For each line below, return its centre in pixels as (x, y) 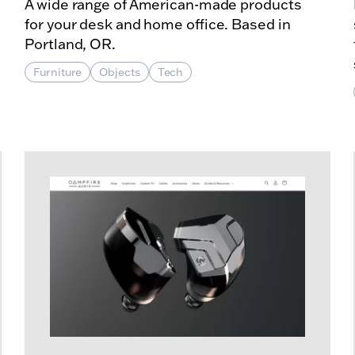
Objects (120, 72)
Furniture (58, 72)
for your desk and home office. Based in (158, 25)
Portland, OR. (70, 44)
